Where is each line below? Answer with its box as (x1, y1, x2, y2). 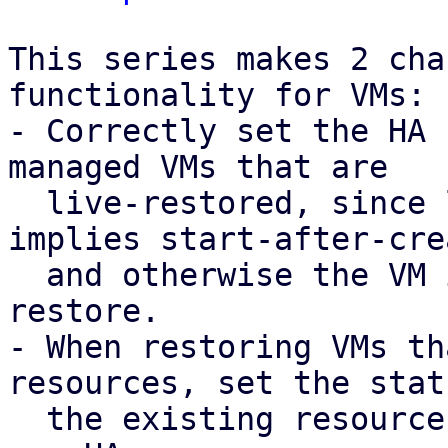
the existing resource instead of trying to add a (8, 401, 46, 437)
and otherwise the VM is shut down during (8, 257, 46, 293)
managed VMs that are (8, 149, 388, 185)
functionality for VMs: (8, 77, 426, 113)
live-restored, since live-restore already (8, 185, 46, 221)
